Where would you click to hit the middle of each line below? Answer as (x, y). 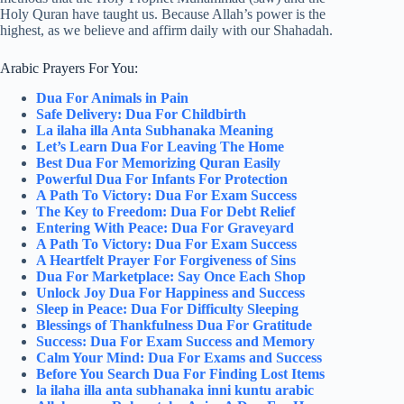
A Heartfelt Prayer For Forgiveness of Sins (166, 261)
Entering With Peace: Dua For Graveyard (165, 228)
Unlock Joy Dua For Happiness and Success (170, 293)
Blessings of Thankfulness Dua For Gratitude (174, 326)
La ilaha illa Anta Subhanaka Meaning (155, 131)
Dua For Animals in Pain (112, 98)
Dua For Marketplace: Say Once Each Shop (171, 277)
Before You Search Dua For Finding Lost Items (180, 374)
